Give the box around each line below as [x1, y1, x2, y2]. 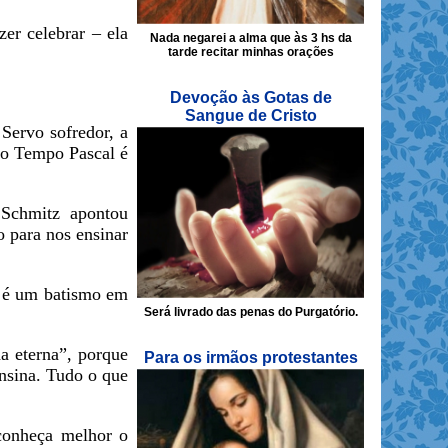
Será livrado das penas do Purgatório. [143, 305, 358, 320]
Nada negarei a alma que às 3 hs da [149, 31, 352, 46]
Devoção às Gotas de [169, 89, 332, 107]
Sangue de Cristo [184, 107, 317, 125]
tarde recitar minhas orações [167, 45, 334, 60]
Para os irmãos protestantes [143, 349, 358, 367]
